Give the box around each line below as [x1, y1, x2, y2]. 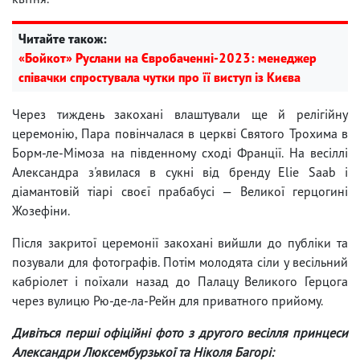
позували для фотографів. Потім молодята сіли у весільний [12, 253, 348, 270]
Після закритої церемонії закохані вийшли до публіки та [12, 234, 348, 251]
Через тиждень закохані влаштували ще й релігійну [12, 105, 348, 122]
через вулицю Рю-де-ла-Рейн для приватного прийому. [12, 292, 323, 309]
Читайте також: [18, 30, 107, 47]
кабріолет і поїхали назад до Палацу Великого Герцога [12, 272, 348, 289]
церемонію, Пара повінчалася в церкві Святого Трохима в [12, 125, 348, 141]
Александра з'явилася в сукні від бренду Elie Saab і [12, 163, 348, 180]
